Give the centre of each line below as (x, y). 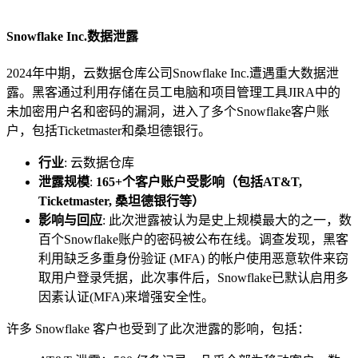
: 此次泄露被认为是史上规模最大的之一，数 (227, 220)
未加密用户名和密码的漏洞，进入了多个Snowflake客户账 (168, 111)
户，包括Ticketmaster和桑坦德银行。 (109, 130)
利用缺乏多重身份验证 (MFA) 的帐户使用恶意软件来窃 (193, 258)
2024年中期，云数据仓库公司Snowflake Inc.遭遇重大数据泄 (173, 73)
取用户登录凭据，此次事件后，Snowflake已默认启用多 (193, 277)
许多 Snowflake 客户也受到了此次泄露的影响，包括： (158, 328)
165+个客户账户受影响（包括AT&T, (199, 181)
